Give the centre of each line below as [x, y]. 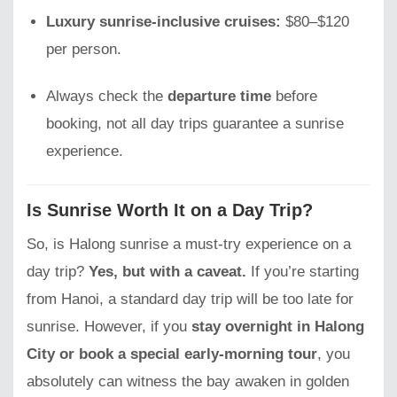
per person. [84, 49]
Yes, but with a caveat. [167, 272]
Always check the [107, 97]
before [295, 97]
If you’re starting [303, 272]
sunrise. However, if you [109, 327]
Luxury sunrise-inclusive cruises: [164, 21]
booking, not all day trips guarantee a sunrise [195, 124]
